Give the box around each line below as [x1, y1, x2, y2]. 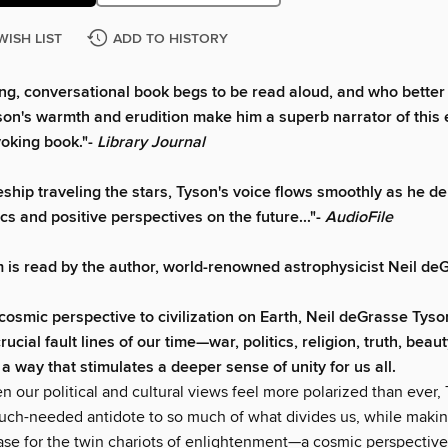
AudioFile [325, 207, 393, 229]
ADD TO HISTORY [113, 30, 228, 49]
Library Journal [97, 132, 205, 154]
